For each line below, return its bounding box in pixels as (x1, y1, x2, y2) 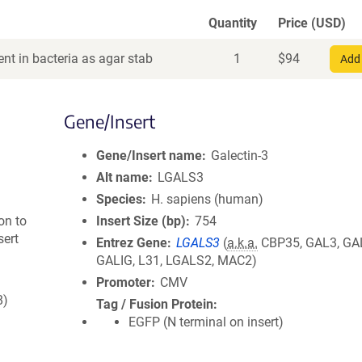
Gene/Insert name (96, 148, 202, 163)
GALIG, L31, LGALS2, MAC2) (96, 253, 257, 268)
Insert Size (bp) (96, 213, 186, 229)
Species (96, 192, 142, 207)
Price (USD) (278, 15, 346, 31)
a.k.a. (227, 235, 259, 250)
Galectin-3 (211, 148, 269, 163)
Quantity (208, 15, 257, 31)
